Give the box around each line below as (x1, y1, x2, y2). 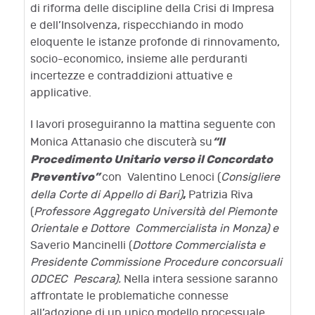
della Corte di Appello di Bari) (30, 188, 183, 202)
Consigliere (221, 171, 280, 184)
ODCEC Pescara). (30, 273, 124, 286)
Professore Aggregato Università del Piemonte (34, 205, 277, 219)
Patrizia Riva (188, 188, 253, 202)
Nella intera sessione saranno (124, 273, 278, 286)
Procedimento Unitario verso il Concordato (30, 153, 273, 167)
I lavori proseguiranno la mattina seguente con (30, 118, 276, 131)
